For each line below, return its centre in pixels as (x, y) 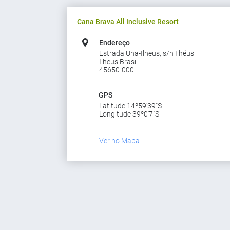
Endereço (114, 43)
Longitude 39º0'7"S (129, 114)
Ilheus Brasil (118, 62)
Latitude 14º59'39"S (130, 106)
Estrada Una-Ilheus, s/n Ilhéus (147, 53)
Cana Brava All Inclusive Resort (128, 22)
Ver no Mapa (119, 141)
